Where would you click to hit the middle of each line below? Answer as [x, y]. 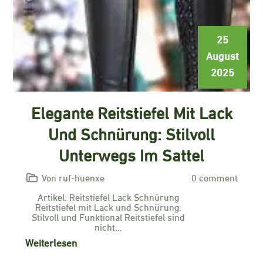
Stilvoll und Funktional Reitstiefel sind [108, 216]
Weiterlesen [51, 242]
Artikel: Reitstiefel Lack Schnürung [108, 196]
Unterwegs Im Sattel [131, 154]
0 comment [214, 177]
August [222, 55]
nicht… [108, 226]
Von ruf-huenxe [73, 177]
